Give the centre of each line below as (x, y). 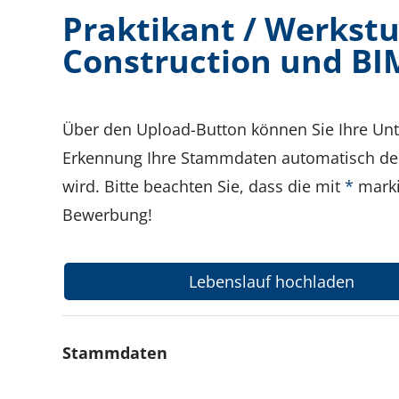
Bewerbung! (107, 215)
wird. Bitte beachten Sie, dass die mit (204, 186)
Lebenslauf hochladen (272, 281)
